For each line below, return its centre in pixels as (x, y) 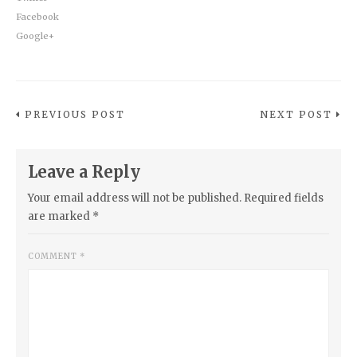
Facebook (37, 17)
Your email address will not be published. (135, 198)
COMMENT (54, 257)
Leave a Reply (84, 172)
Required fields (284, 198)
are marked (60, 217)
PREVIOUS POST (75, 115)
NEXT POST (296, 115)
